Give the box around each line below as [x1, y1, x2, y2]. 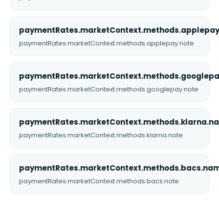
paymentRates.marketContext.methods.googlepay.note [19, 84, 198, 94]
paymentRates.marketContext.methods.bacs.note [19, 176, 179, 186]
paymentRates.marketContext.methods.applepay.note [19, 38, 194, 48]
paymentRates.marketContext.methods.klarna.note [19, 130, 183, 140]
